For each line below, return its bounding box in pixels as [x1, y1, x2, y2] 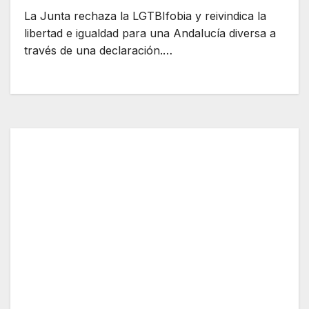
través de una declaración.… [24, 43, 172, 58]
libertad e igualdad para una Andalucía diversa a [24, 26, 276, 41]
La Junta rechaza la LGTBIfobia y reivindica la [24, 9, 266, 23]
